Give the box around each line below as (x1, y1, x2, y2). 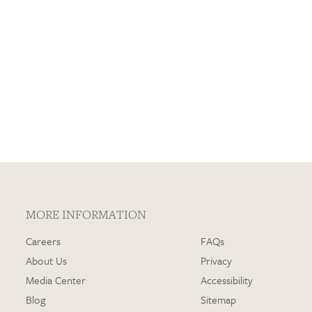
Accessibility (200, 272, 253, 288)
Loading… (102, 21, 210, 54)
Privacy (200, 252, 232, 268)
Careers (25, 233, 61, 249)
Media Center (25, 272, 86, 288)
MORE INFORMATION (25, 205, 146, 222)
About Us (25, 252, 67, 268)
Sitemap (200, 291, 236, 307)
